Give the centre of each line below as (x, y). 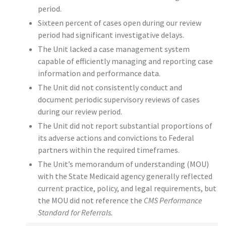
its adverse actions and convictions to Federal (116, 138)
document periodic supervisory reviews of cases (119, 100)
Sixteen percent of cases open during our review (119, 23)
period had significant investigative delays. (111, 35)
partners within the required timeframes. (108, 150)
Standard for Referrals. (75, 213)
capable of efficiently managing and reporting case (125, 61)
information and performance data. (99, 73)
